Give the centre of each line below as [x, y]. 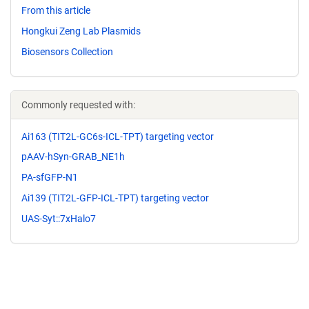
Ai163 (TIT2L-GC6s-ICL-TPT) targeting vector [118, 136]
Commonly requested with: [78, 104]
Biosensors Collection [67, 51]
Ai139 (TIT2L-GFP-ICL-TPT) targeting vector [115, 198]
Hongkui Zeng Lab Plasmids [81, 31]
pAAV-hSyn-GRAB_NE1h [73, 157]
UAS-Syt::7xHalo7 [59, 218]
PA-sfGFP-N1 [50, 178]
